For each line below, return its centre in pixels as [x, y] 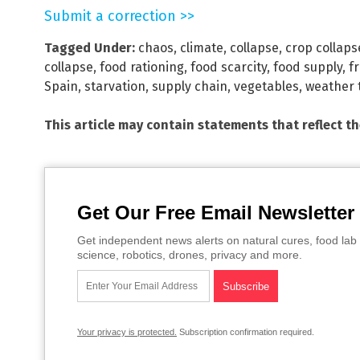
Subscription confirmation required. [245, 332]
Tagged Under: [90, 48]
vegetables [266, 87]
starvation [115, 87]
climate [202, 48]
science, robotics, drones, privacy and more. [190, 255]
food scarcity [229, 67]
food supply [308, 67]
